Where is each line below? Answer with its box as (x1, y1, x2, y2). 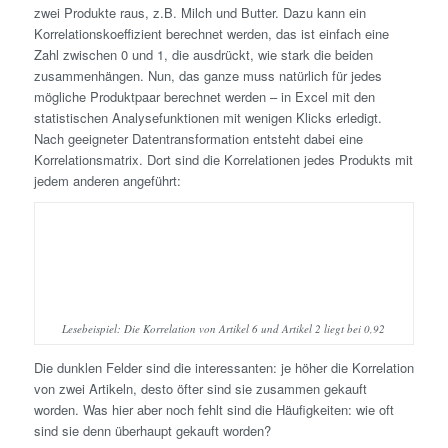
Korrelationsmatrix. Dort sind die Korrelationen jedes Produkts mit (33, 150, 413, 170)
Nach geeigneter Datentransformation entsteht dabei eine (33, 129, 363, 149)
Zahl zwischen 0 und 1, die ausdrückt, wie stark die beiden (33, 45, 373, 65)
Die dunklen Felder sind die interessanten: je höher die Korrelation (33, 357, 414, 377)
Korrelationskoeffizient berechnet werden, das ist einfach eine (33, 24, 389, 44)
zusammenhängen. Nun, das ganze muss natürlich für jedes (33, 66, 382, 86)
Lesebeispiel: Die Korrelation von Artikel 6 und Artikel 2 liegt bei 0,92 (62, 321, 386, 337)
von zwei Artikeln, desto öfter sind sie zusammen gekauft (33, 378, 367, 398)
